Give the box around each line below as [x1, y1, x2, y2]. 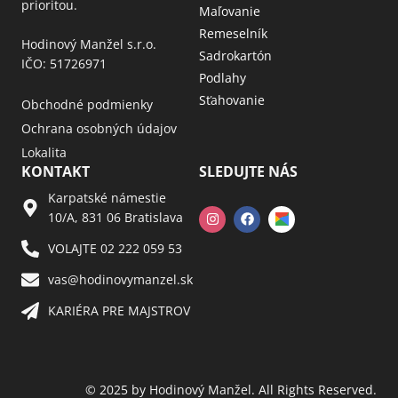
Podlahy [199, 68, 246, 86]
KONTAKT [21, 161, 90, 181]
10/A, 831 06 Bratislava [48, 208, 183, 226]
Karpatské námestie [48, 188, 166, 206]
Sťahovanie [199, 91, 265, 108]
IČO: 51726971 [21, 54, 107, 72]
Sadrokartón [199, 46, 272, 64]
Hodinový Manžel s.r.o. [21, 35, 156, 52]
